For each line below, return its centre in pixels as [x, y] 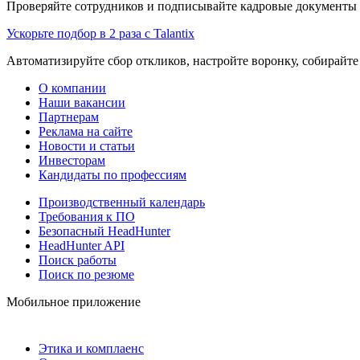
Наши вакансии [82, 102]
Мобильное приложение [74, 301]
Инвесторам [72, 160]
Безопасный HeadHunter [104, 231]
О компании [72, 88]
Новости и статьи [87, 145]
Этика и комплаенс [91, 348]
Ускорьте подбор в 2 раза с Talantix [100, 33]
